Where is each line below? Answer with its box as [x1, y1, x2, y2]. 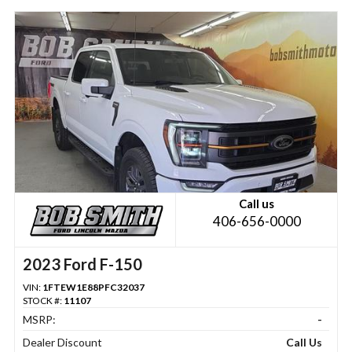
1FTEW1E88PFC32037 [42, 281, 145, 294]
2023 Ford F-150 [22, 255, 142, 274]
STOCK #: [22, 295, 64, 307]
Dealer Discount [22, 335, 102, 350]
